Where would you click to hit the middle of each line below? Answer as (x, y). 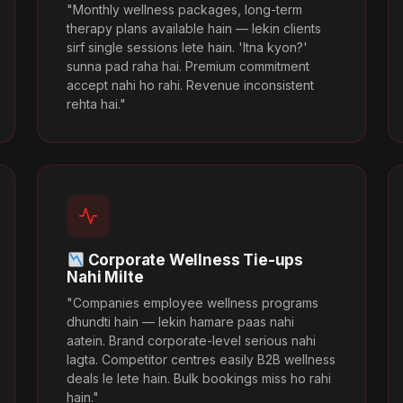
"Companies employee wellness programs (193, 302)
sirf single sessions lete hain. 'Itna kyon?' (188, 47)
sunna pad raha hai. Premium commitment (188, 66)
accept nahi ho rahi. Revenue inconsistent (191, 85)
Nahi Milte (105, 277)
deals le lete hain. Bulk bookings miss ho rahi (199, 378)
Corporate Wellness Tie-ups (194, 260)
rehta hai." (97, 103)
